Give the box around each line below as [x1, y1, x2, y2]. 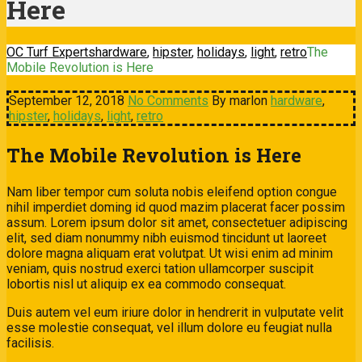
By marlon [212, 92, 267, 108]
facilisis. [6, 335, 54, 351]
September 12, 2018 [9, 92, 124, 108]
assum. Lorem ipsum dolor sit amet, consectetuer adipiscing [6, 214, 347, 230]
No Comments [128, 92, 208, 108]
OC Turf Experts [6, 44, 95, 60]
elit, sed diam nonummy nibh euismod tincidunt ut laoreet [6, 229, 326, 246]
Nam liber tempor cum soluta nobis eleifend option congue [6, 183, 337, 200]
